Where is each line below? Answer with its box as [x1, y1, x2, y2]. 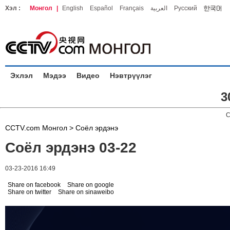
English [62, 5, 83, 12]
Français [120, 5, 144, 12]
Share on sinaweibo [58, 188, 114, 196]
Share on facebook [8, 181, 61, 188]
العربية [150, 5, 167, 12]
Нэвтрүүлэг [110, 71, 152, 80]
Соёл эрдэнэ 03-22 [5, 140, 137, 156]
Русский [174, 5, 197, 12]
